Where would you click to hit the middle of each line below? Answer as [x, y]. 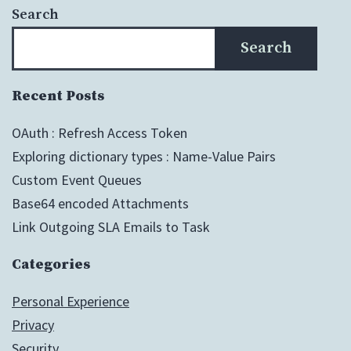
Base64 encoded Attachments [100, 204]
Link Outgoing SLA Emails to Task [111, 227]
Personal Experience [71, 302]
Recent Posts [58, 96]
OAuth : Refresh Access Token [100, 133]
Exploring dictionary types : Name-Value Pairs [144, 157]
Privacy [33, 325]
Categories [51, 265]
